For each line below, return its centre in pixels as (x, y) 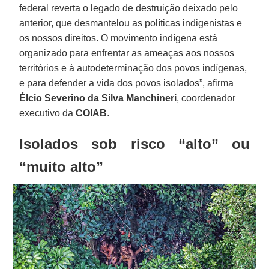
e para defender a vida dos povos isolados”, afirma (127, 83)
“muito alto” (62, 166)
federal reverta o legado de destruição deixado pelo (129, 8)
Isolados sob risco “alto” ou (134, 144)
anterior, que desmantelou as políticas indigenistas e (131, 23)
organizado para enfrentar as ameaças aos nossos (127, 53)
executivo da (48, 113)
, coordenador (206, 98)
